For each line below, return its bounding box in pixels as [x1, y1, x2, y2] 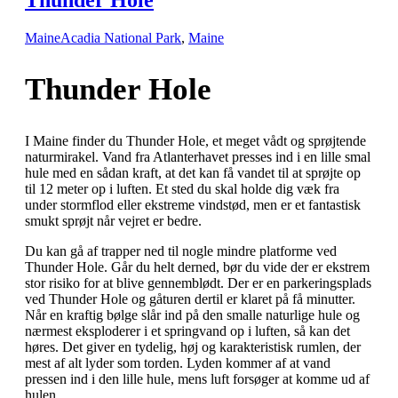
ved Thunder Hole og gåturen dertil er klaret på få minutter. [25, 291, 355, 306]
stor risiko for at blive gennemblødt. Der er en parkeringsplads [25, 275, 371, 291]
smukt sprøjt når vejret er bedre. [25, 212, 202, 228]
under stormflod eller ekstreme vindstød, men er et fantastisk [25, 196, 361, 212]
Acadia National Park [60, 29, 181, 45]
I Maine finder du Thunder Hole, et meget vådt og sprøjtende [25, 132, 366, 148]
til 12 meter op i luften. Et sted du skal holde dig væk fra [25, 180, 339, 196]
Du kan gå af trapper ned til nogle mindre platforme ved [25, 243, 337, 259]
